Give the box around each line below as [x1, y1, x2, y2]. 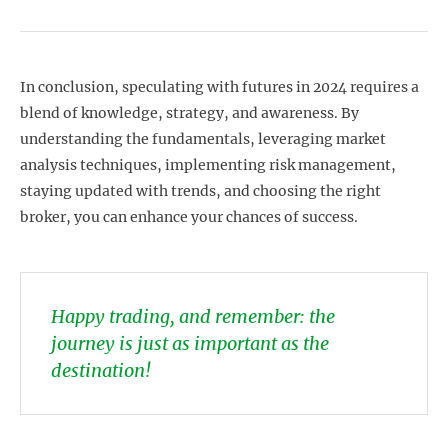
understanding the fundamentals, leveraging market [20, 129, 386, 148]
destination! [51, 358, 151, 382]
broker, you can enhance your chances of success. [20, 207, 358, 226]
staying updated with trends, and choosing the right [20, 181, 381, 200]
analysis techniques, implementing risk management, [20, 155, 396, 174]
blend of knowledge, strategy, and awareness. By [20, 103, 359, 122]
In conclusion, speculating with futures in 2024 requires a [20, 77, 419, 96]
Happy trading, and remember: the [51, 304, 335, 328]
